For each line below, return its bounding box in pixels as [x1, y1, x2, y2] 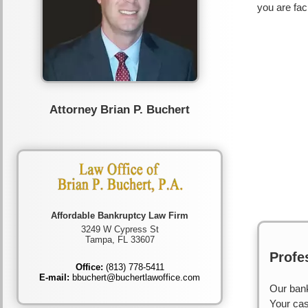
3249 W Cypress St [80, 223, 159, 234]
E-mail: [39, 272, 69, 283]
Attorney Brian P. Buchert [49, 102, 190, 116]
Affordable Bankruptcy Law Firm [51, 210, 188, 221]
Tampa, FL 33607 [85, 234, 155, 245]
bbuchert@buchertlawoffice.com [69, 272, 200, 283]
